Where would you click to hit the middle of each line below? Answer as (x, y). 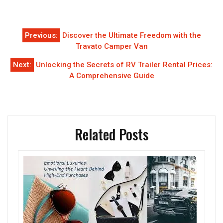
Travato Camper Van (111, 47)
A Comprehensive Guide (111, 76)
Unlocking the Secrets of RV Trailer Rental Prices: (124, 65)
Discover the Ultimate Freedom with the (131, 36)
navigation (39, 50)
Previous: (41, 36)
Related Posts (111, 134)
